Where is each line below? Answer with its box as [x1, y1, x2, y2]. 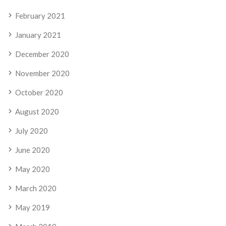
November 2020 [15, 69, 70, 78]
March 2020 [15, 184, 56, 193]
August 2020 [15, 107, 59, 117]
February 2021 [15, 11, 65, 21]
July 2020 [15, 126, 48, 136]
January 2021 [15, 30, 61, 40]
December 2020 [15, 49, 69, 59]
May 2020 [15, 164, 50, 174]
